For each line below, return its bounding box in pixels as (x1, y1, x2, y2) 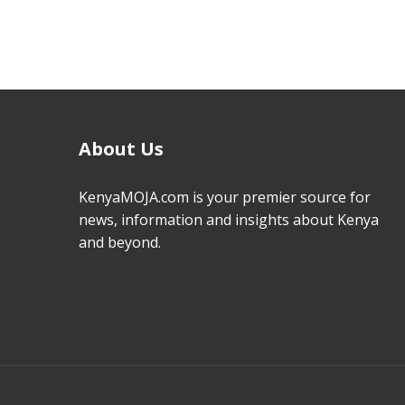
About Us (79, 136, 164, 161)
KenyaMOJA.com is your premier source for (79, 186, 371, 207)
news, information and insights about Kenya (79, 209, 379, 230)
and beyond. (79, 231, 161, 252)
